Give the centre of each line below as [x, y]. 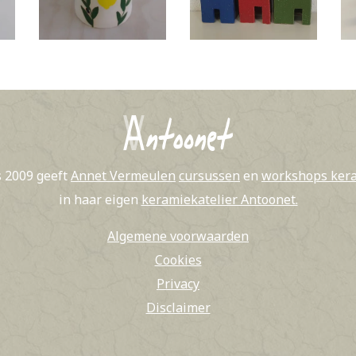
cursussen [209, 176]
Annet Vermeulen [123, 176]
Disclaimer [178, 308]
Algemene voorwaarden [178, 236]
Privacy [178, 284]
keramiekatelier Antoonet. [219, 199]
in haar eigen [100, 199]
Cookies [178, 260]
